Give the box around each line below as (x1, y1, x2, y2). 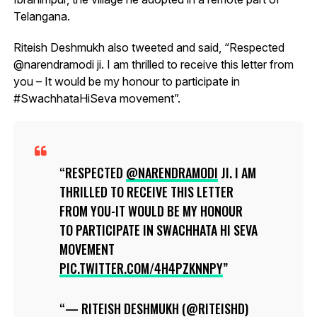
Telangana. (13, 8, 70, 23)
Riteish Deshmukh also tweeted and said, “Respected (13, 40, 284, 54)
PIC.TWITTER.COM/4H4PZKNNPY (59, 258, 223, 277)
